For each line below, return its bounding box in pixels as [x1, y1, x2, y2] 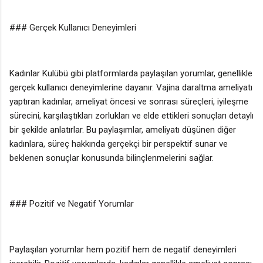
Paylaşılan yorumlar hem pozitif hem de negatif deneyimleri [9, 244, 237, 255]
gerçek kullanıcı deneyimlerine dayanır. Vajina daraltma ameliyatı [9, 82, 252, 93]
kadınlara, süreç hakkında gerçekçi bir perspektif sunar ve [9, 138, 228, 149]
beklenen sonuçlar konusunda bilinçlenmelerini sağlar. [9, 152, 214, 163]
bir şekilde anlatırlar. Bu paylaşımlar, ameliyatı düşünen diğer [9, 124, 236, 135]
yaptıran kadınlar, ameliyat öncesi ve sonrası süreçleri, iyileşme [9, 96, 248, 107]
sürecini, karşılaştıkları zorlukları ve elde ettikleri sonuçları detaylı [9, 110, 254, 121]
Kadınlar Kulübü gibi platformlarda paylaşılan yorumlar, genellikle [9, 68, 252, 79]
